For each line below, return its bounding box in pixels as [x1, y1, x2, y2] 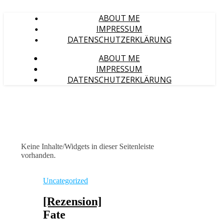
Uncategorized [43, 176, 88, 185]
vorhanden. [21, 151, 56, 159]
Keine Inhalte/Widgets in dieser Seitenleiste [21, 142, 154, 151]
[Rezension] [43, 195, 102, 208]
